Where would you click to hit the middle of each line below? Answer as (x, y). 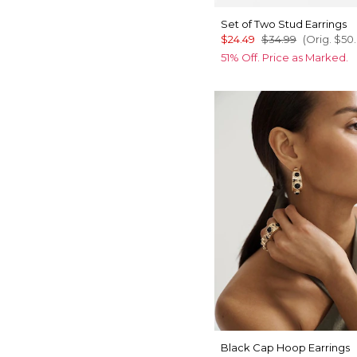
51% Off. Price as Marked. (284, 58)
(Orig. (317, 39)
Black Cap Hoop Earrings (285, 347)
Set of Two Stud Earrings (284, 24)
